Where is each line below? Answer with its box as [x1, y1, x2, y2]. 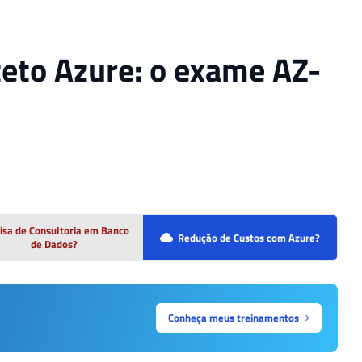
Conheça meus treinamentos [167, 309, 299, 326]
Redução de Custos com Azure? [177, 229, 320, 246]
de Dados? [31, 236, 78, 253]
